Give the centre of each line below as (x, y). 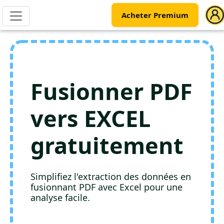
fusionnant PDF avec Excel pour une (106, 187)
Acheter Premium (155, 15)
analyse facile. (60, 197)
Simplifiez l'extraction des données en (111, 176)
